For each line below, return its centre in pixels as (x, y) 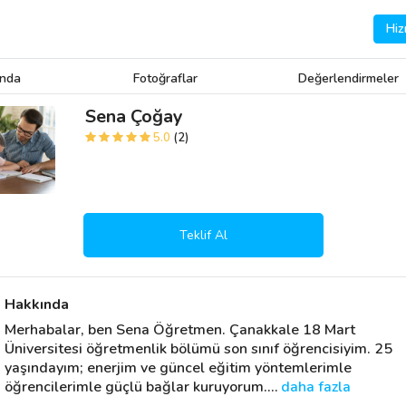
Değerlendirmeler (349, 78)
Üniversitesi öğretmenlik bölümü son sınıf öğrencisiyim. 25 (198, 349)
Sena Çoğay (134, 116)
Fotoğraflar (165, 78)
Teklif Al (203, 235)
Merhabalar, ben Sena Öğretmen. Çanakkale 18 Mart (179, 330)
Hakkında (36, 304)
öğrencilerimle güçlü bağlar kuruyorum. (135, 387)
